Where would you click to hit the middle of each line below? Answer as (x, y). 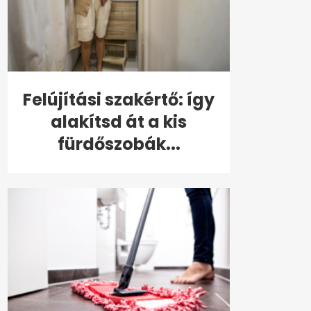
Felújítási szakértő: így (119, 100)
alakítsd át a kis (119, 122)
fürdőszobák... (119, 144)
